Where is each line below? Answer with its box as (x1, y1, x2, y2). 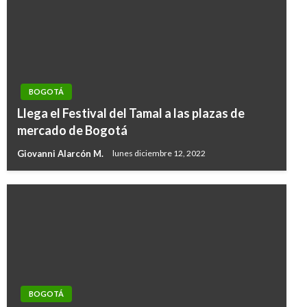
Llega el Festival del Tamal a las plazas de (17, 105, 245, 121)
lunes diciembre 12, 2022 (112, 148, 206, 159)
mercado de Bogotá (17, 122, 127, 138)
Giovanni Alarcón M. (17, 147, 106, 159)
